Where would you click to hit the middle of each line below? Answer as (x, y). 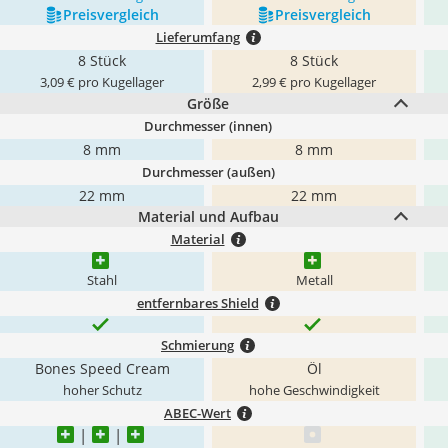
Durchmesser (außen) (208, 172)
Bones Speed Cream (102, 368)
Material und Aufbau (208, 216)
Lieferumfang (197, 37)
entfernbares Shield (197, 303)
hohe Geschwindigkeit (314, 390)
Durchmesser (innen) (208, 126)
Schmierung (197, 345)
